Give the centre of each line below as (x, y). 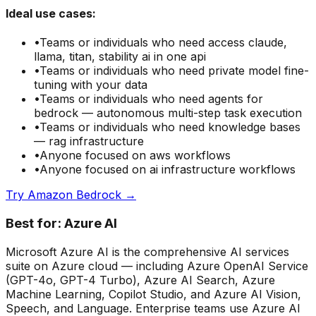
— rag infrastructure (89, 141)
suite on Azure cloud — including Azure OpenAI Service (157, 266)
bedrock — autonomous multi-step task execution (168, 113)
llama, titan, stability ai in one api (120, 57)
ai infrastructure (193, 170)
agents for (236, 99)
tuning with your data (91, 85)
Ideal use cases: (51, 13)
